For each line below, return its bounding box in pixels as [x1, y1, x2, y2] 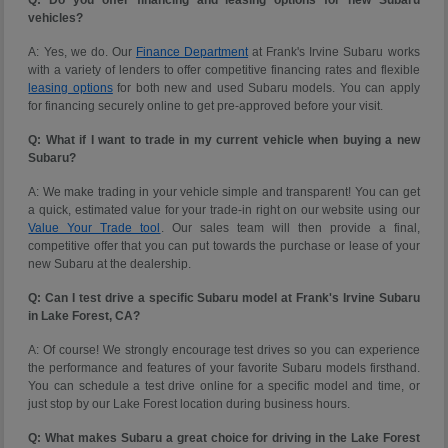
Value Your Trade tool [28, 220, 161, 235]
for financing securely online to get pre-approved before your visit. [28, 98, 384, 113]
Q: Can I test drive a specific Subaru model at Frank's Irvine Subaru [28, 290, 420, 305]
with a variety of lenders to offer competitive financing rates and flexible [28, 62, 420, 77]
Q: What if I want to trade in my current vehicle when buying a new [28, 132, 420, 147]
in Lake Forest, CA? [28, 308, 141, 323]
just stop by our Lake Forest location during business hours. [28, 396, 351, 411]
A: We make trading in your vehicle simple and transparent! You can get [28, 184, 420, 199]
